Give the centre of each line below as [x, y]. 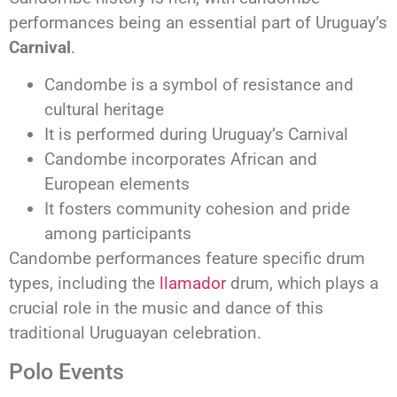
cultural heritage [104, 110]
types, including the [84, 284]
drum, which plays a [302, 284]
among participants [118, 234]
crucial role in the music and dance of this [166, 308]
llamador [193, 284]
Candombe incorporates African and [181, 160]
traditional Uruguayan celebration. [135, 333]
